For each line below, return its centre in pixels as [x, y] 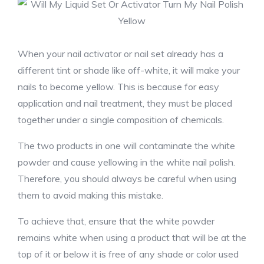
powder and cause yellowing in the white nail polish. [126, 162]
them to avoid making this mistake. [90, 195]
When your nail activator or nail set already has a [121, 54]
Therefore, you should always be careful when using [127, 179]
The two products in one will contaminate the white [126, 146]
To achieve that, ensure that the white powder [116, 221]
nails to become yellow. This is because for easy [118, 87]
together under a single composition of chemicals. [121, 120]
